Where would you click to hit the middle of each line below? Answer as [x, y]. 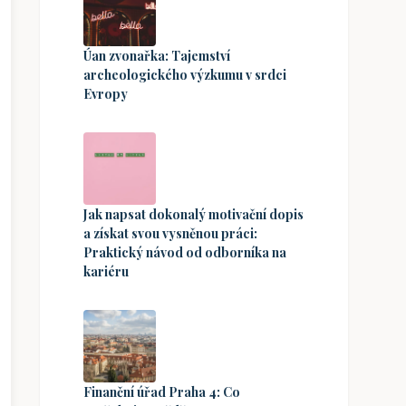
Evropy [106, 93]
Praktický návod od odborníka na [185, 252]
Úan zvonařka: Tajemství [157, 55]
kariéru [106, 271]
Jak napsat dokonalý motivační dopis [193, 214]
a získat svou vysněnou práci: [170, 233]
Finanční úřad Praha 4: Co [162, 391]
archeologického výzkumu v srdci [185, 74]
